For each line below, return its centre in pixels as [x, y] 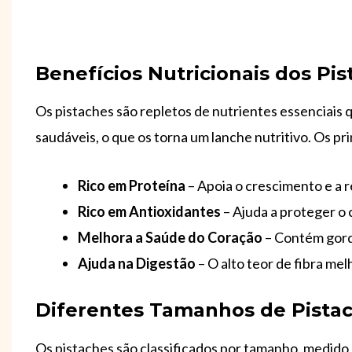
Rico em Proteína [133, 186]
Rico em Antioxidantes [149, 212]
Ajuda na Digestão [138, 264]
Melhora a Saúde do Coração [170, 238]
